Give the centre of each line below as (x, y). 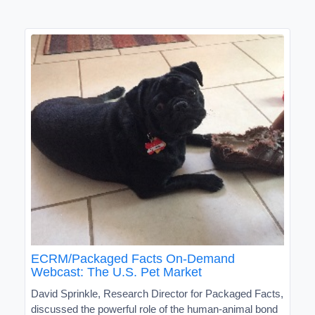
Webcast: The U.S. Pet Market (116, 272)
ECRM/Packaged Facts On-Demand (133, 258)
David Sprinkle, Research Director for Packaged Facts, (157, 293)
